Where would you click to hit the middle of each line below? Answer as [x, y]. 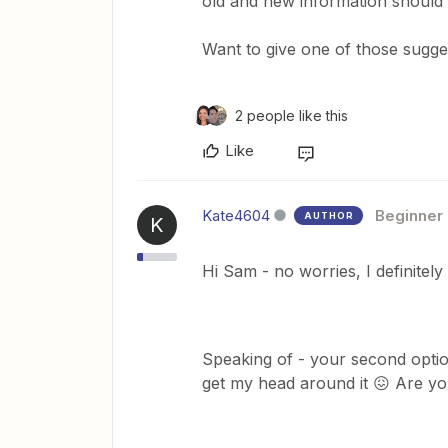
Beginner [409, 215]
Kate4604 [236, 215]
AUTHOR [329, 215]
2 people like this [291, 115]
